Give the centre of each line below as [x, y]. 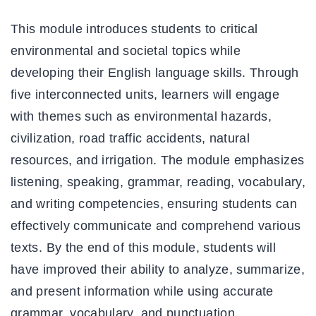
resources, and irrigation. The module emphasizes [158, 160]
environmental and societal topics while [126, 51]
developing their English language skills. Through [155, 73]
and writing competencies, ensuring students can [154, 204]
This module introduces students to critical [134, 29]
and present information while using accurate [142, 292]
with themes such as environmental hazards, [141, 117]
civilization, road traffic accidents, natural [130, 139]
